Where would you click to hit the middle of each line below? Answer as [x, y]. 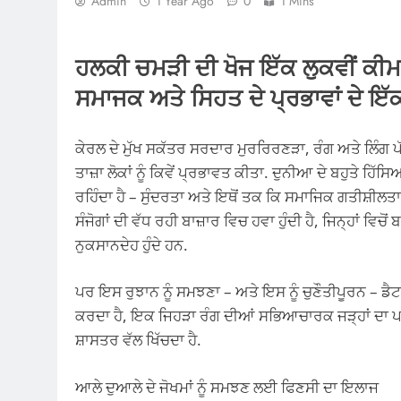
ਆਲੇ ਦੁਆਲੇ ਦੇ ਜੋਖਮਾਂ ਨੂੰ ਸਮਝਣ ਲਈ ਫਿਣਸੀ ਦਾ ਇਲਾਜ [227, 387]
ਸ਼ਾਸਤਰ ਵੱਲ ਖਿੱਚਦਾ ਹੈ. [138, 340]
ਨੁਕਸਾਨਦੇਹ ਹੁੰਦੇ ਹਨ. [132, 244]
